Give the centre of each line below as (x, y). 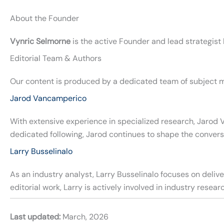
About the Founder (44, 18)
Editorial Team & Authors (56, 58)
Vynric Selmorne (40, 41)
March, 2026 (84, 216)
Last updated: (35, 216)
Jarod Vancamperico (48, 98)
